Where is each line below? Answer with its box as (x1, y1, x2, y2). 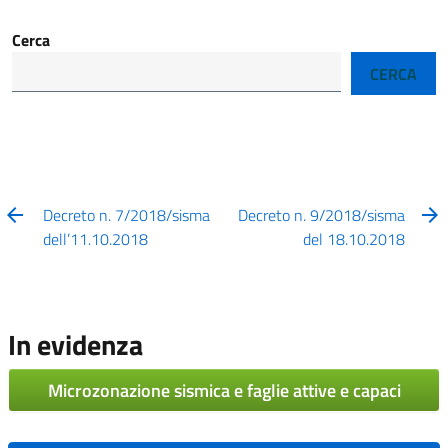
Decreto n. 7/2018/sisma (43, 203, 211, 228)
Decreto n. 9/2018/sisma (237, 203, 405, 228)
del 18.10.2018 (302, 227, 405, 252)
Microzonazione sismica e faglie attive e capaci (47, 376, 401, 405)
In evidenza (8, 323, 143, 367)
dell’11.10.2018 (43, 227, 149, 252)
